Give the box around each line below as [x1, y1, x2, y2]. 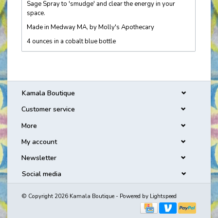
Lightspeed [150, 192, 177, 200]
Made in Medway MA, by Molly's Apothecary [27, 23, 154, 32]
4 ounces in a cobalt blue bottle [27, 37, 116, 46]
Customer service [21, 105, 75, 114]
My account [21, 137, 57, 146]
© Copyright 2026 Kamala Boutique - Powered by [22, 192, 150, 200]
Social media [22, 169, 61, 179]
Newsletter [21, 153, 56, 163]
